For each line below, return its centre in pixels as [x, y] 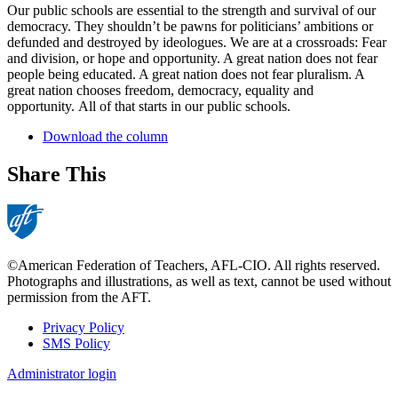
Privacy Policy [84, 327]
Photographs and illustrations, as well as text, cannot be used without [199, 281]
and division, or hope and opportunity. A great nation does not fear [192, 58]
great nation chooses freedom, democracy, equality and [160, 90]
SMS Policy [76, 343]
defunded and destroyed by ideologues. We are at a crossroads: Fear [197, 42]
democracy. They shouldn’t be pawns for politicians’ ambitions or [190, 26]
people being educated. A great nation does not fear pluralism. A [186, 74]
